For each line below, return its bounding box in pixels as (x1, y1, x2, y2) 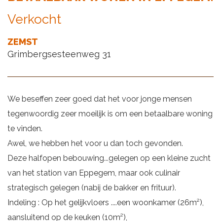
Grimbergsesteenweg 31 (7, 49, 111, 59)
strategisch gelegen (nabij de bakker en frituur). (7, 183, 176, 192)
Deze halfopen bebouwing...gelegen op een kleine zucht (7, 153, 211, 163)
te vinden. (7, 124, 42, 133)
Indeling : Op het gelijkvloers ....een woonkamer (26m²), (7, 198, 204, 207)
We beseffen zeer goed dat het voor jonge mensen (7, 94, 192, 104)
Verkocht (7, 12, 61, 27)
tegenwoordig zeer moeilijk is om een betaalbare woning (7, 109, 213, 118)
